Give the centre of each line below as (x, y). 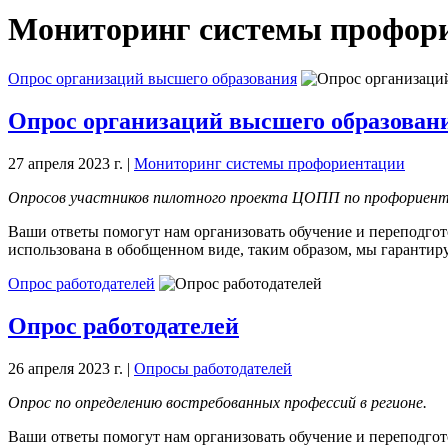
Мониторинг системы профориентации (269, 163)
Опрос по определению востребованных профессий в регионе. (217, 402)
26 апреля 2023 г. (65, 368)
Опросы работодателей (213, 368)
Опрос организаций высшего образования (152, 78)
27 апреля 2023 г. (65, 163)
